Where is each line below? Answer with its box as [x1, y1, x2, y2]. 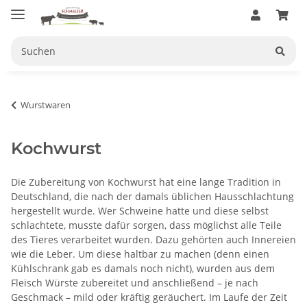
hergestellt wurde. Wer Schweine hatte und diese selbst [11, 204, 269, 217]
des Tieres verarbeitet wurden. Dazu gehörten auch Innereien [11, 232, 296, 246]
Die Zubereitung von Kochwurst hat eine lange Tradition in [11, 175, 281, 188]
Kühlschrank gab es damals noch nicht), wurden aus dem [11, 261, 275, 275]
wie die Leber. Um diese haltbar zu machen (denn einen [11, 247, 269, 260]
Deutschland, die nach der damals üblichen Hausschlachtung [11, 189, 294, 203]
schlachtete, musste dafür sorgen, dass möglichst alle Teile [11, 218, 282, 232]
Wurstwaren [21, 98, 71, 111]
